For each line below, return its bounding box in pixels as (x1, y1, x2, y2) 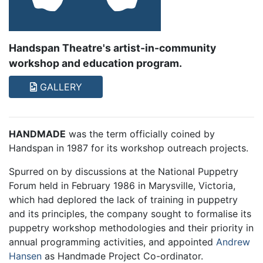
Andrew (216, 236, 250, 248)
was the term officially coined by (66, 128, 215, 140)
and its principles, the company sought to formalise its (9, 208, 251, 220)
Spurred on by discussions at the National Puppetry (9, 166, 238, 178)
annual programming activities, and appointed (9, 236, 216, 248)
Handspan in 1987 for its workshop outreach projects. (9, 142, 248, 154)
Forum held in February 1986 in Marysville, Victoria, (9, 180, 235, 192)
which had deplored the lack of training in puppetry (9, 194, 238, 206)
